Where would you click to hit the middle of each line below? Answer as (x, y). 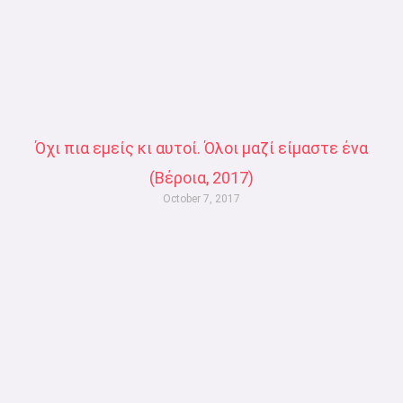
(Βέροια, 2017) (201, 177)
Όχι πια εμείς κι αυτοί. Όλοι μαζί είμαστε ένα (201, 148)
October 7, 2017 (201, 198)
